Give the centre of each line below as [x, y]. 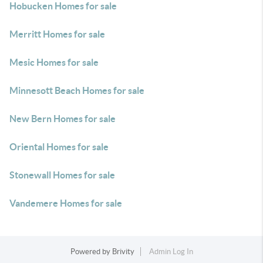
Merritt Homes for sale [57, 34]
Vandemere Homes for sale [66, 203]
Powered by [91, 252]
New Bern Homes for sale [63, 119]
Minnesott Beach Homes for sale [77, 90]
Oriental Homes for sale [59, 147]
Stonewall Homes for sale [62, 175]
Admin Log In [171, 252]
